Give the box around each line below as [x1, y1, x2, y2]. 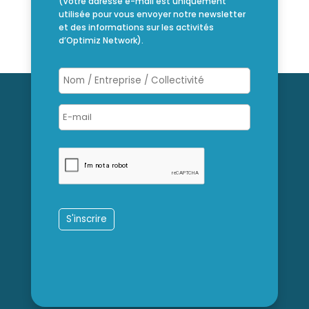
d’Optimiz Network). [58, 34, 143, 47]
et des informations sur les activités [58, 21, 214, 34]
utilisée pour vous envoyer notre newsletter [58, 8, 246, 21]
